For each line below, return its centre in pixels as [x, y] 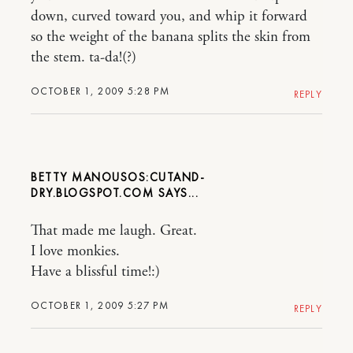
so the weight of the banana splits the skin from [171, 37]
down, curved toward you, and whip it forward [169, 17]
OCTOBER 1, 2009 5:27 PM [100, 305]
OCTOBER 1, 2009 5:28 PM [100, 91]
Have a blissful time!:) [95, 272]
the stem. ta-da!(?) [84, 58]
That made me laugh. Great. [114, 231]
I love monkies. [75, 251]
